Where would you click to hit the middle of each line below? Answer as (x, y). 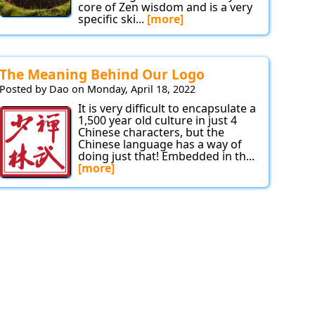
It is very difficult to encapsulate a (167, 109)
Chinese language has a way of (160, 144)
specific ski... (112, 19)
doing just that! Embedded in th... (166, 156)
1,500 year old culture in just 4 (157, 121)
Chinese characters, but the (151, 133)
